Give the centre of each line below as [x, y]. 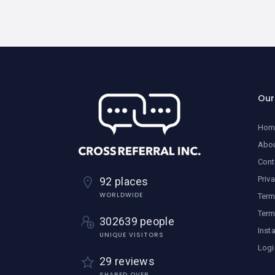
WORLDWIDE [121, 195]
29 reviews [127, 261]
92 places [124, 182]
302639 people [137, 222]
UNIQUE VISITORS [132, 235]
